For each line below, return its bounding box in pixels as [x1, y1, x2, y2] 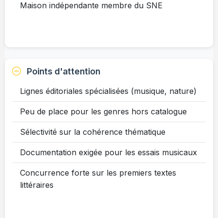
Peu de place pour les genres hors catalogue [20, 106, 187, 116]
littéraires [20, 180, 54, 190]
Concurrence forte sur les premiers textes [20, 167, 176, 178]
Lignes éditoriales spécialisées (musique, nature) [20, 86, 197, 96]
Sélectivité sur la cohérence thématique [20, 127, 165, 137]
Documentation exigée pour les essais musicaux [20, 147, 197, 157]
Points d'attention [25, 66, 100, 76]
